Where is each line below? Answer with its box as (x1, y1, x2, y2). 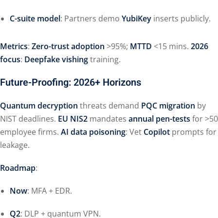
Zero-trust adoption (32, 41, 105, 52)
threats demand (78, 100, 141, 111)
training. (88, 54, 121, 65)
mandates (88, 113, 128, 124)
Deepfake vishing (24, 54, 88, 65)
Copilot (144, 127, 170, 137)
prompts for (170, 127, 217, 137)
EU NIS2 (58, 113, 88, 124)
